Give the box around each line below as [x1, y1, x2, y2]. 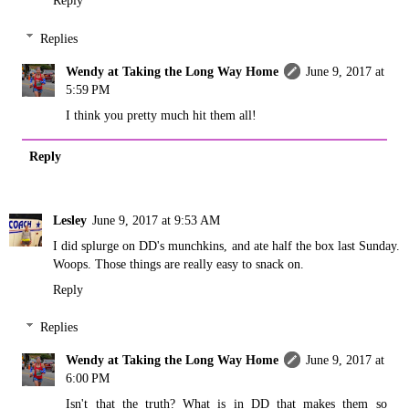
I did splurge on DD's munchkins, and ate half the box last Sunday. [53, 237, 400, 253]
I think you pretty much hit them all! [66, 107, 257, 122]
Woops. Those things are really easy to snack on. [53, 256, 304, 271]
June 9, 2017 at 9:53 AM [92, 212, 220, 227]
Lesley [53, 212, 87, 227]
